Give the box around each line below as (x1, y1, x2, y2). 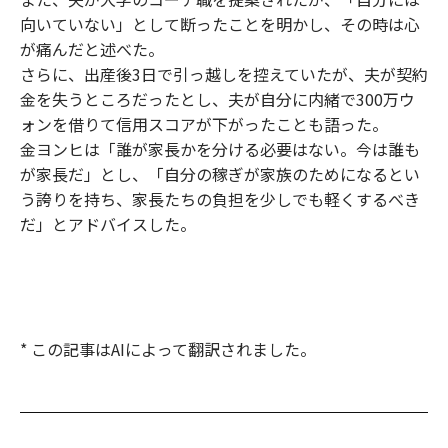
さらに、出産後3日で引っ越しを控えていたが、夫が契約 (20, 61, 428, 86)
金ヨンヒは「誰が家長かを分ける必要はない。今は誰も (20, 136, 420, 161)
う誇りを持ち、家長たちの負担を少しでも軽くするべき (20, 186, 420, 211)
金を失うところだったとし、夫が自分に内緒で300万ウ (20, 86, 415, 111)
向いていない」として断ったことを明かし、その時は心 (20, 11, 420, 36)
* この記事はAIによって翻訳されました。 (20, 336, 316, 361)
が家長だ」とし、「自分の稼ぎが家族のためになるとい (20, 161, 420, 186)
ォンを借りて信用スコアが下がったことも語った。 (20, 111, 388, 136)
